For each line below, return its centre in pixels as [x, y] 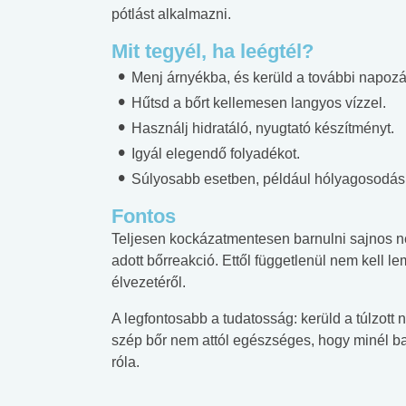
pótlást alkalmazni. [171, 14]
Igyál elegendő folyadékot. [214, 153]
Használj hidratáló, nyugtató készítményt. [261, 128]
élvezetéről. [149, 282]
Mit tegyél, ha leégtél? [213, 51]
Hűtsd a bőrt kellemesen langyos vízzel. [257, 102]
